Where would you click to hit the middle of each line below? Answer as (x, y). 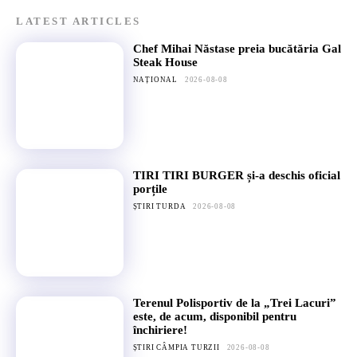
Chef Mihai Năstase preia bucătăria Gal (237, 48)
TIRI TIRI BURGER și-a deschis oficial (236, 176)
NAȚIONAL (155, 79)
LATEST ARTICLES (78, 21)
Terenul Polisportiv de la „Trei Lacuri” (234, 302)
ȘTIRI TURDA (159, 207)
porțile (150, 189)
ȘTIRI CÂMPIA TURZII (176, 347)
